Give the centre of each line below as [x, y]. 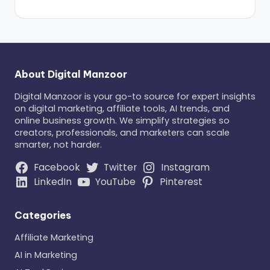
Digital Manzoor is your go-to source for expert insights [135, 97]
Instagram [185, 168]
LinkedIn [52, 182]
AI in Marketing [46, 255]
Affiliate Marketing [54, 238]
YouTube [116, 182]
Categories [43, 215]
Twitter [121, 168]
